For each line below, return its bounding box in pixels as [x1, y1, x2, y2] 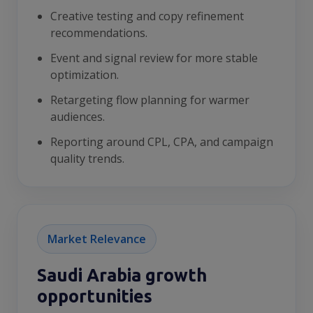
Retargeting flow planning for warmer [50, 92, 250, 108]
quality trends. [50, 151, 125, 166]
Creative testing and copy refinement [50, 8, 245, 24]
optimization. [50, 67, 119, 82]
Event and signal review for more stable [50, 50, 259, 66]
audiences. [50, 109, 105, 124]
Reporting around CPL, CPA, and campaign [50, 134, 274, 150]
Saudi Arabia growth [37, 265, 207, 285]
